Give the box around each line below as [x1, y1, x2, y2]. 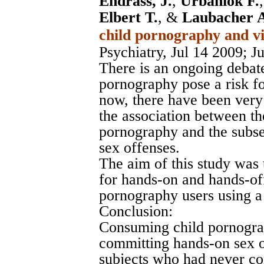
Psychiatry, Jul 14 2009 [99, 43, 243, 61]
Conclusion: [99, 202, 173, 220]
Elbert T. [99, 8, 158, 26]
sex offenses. [99, 138, 180, 156]
